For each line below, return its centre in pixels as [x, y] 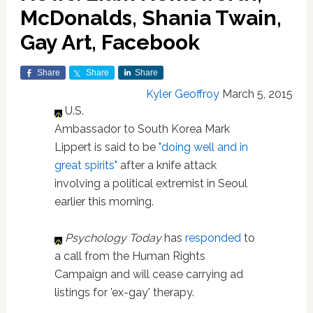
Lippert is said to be [106, 147]
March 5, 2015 [258, 94]
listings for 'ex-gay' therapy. [125, 292]
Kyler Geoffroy [183, 94]
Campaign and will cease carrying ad [148, 274]
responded [213, 238]
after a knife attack [167, 165]
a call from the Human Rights [130, 256]
